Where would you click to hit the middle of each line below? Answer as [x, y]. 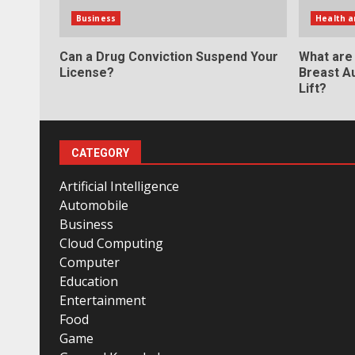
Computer [90, 262]
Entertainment [103, 300]
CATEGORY [100, 153]
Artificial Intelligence [119, 186]
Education [89, 281]
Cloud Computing [111, 243]
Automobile [94, 205]
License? [87, 72]
